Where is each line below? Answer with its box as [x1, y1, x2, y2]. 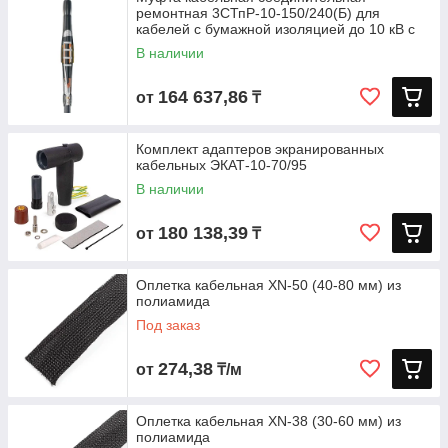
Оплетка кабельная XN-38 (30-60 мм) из [136, 413, 401, 429]
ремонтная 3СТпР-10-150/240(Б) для [136, 5, 380, 21]
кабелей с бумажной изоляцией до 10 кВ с [136, 21, 415, 37]
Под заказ [136, 317, 200, 333]
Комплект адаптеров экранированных [136, 141, 384, 157]
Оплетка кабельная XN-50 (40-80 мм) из [136, 277, 401, 293]
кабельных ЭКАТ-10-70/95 [136, 157, 307, 173]
